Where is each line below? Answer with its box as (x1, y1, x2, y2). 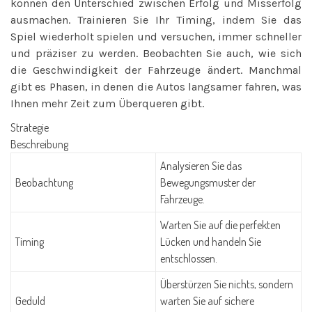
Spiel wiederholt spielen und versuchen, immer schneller (10, 30, 302, 43)
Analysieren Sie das (160, 159, 242, 173)
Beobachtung (15, 175, 74, 189)
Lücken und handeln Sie (160, 235, 262, 249)
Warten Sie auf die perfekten (160, 218, 281, 232)
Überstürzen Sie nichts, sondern (160, 277, 294, 291)
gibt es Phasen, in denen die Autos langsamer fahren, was (10, 80, 302, 93)
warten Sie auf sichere (160, 294, 255, 308)
